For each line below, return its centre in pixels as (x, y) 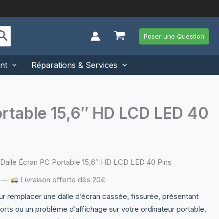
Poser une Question (174, 36)
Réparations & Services (75, 65)
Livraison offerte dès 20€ (62, 180)
